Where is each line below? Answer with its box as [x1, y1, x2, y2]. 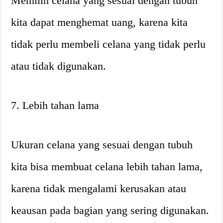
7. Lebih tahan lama [11, 99, 100, 111]
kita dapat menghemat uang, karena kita [11, 15, 188, 28]
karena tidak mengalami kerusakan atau [11, 182, 187, 195]
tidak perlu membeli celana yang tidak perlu [11, 37, 206, 50]
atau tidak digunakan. [11, 59, 107, 72]
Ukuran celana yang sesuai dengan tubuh [11, 138, 193, 151]
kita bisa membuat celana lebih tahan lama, [11, 160, 203, 173]
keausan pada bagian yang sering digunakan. [11, 204, 210, 217]
